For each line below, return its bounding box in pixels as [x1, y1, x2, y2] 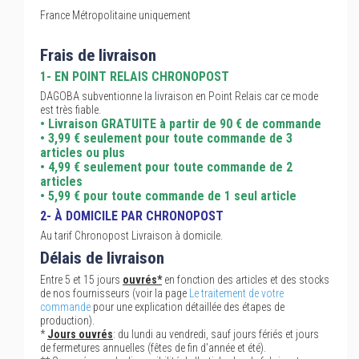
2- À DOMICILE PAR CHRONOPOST [40, 208, 224, 224]
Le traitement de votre [189, 287, 284, 300]
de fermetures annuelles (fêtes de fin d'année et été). [40, 341, 266, 354]
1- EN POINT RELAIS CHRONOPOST [40, 69, 229, 84]
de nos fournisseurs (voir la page [40, 287, 189, 300]
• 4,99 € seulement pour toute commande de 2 [40, 159, 292, 175]
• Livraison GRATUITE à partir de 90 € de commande [40, 116, 321, 131]
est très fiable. [40, 103, 101, 116]
